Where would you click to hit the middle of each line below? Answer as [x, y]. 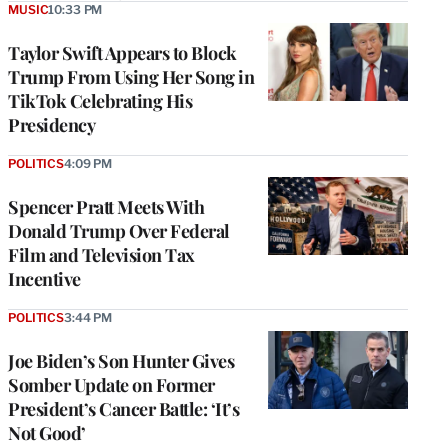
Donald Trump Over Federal [119, 230]
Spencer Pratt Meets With [106, 206]
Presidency [51, 124]
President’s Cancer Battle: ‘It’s [123, 408]
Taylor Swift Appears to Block [122, 52]
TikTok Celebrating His [100, 100]
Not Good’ [47, 432]
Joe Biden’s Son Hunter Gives [121, 360]
